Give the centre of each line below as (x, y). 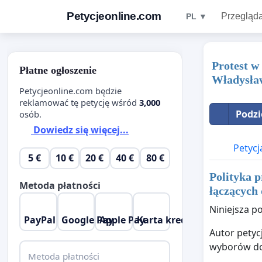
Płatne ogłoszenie (58, 70)
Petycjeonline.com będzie (70, 90)
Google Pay (88, 220)
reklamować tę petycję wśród (79, 102)
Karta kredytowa (177, 220)
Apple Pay (122, 220)
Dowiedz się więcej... (80, 130)
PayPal (39, 220)
